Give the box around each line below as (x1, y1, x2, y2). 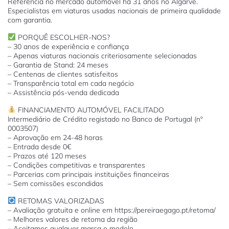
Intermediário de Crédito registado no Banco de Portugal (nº (8, 114, 203, 124)
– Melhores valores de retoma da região (8, 215, 138, 224)
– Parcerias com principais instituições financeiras (8, 170, 169, 179)
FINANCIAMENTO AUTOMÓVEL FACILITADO (15, 105, 164, 114)
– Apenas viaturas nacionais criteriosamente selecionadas (8, 51, 197, 60)
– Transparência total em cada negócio (8, 79, 134, 88)
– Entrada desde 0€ (8, 142, 71, 151)
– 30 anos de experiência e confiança (8, 42, 129, 51)
